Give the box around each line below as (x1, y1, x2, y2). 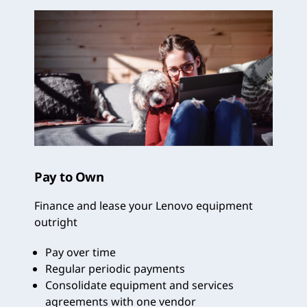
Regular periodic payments (45, 260, 185, 276)
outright (34, 214, 77, 230)
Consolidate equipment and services (45, 277, 234, 293)
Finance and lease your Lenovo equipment (34, 197, 253, 213)
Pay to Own (34, 167, 104, 185)
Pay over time (45, 244, 116, 260)
